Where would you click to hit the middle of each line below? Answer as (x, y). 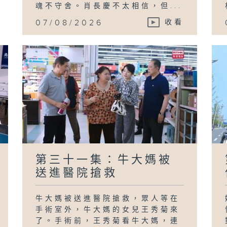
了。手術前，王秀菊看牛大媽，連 (108, 221)
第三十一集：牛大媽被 (104, 160)
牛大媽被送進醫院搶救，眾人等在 (108, 198)
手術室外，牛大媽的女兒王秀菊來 (108, 210)
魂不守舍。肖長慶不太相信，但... (109, 6)
